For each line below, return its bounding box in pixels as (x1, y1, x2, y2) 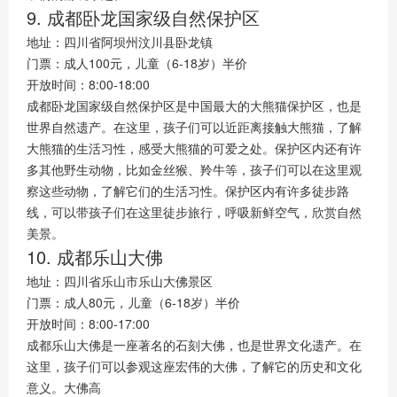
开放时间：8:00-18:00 (27, 75, 150, 93)
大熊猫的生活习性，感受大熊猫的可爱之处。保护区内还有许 (27, 139, 362, 157)
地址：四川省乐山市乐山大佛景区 (27, 272, 213, 290)
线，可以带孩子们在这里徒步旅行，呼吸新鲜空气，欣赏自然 (27, 203, 362, 221)
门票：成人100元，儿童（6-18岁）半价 (27, 54, 247, 72)
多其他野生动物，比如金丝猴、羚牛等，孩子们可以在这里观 (27, 160, 362, 178)
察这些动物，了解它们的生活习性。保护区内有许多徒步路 (27, 182, 349, 199)
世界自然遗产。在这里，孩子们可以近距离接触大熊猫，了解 (27, 118, 362, 136)
